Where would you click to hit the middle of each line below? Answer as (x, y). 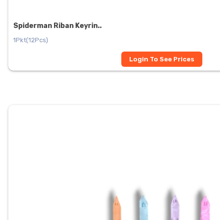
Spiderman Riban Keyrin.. (57, 26)
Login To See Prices (162, 59)
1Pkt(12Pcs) (31, 40)
